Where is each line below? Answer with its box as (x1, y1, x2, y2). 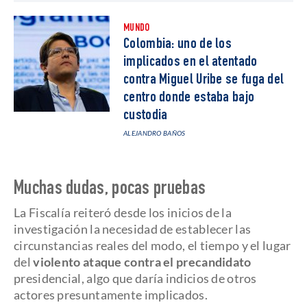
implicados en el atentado (123, 55, 258, 70)
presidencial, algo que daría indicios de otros (14, 271, 257, 286)
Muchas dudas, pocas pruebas (14, 180, 206, 199)
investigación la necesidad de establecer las (14, 221, 251, 236)
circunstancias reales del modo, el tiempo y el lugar (14, 238, 291, 253)
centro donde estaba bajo (123, 90, 255, 106)
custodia (123, 108, 168, 123)
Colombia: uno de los (123, 37, 232, 52)
